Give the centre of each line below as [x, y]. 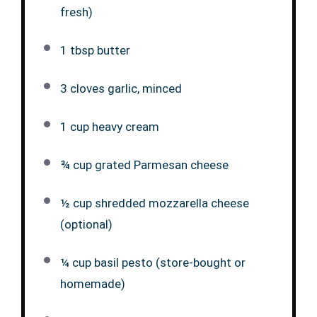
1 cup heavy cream [109, 127]
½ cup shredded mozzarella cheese [154, 203]
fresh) [76, 12]
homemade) [92, 284]
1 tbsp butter [95, 51]
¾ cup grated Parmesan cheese [144, 165]
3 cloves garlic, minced [121, 89]
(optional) [86, 225]
